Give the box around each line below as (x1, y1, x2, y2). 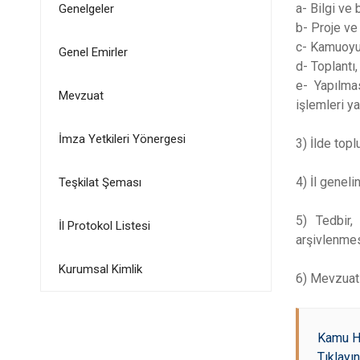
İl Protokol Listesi (58, 219, 150, 233)
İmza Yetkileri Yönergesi (58, 132, 186, 146)
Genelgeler (58, 2, 114, 16)
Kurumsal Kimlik (58, 262, 142, 276)
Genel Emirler (58, 45, 128, 59)
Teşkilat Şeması (58, 175, 141, 190)
